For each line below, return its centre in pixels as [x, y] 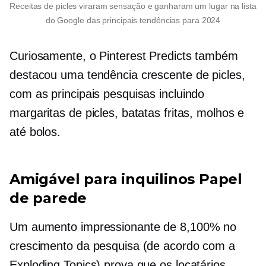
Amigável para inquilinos [102, 179]
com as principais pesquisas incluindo [107, 94]
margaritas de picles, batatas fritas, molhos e [127, 113]
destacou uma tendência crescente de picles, [127, 75]
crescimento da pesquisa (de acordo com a [122, 246]
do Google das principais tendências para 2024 [133, 20]
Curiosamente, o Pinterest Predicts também [124, 56]
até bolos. [35, 132]
